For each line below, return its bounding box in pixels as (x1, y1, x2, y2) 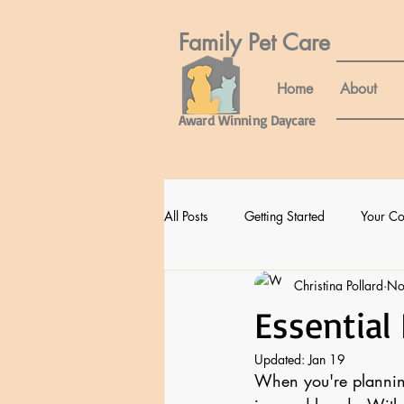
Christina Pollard (294, 276, 383, 294)
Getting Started (244, 207, 325, 225)
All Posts (164, 207, 208, 225)
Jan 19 (308, 351, 345, 368)
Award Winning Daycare (178, 112, 317, 129)
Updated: (254, 351, 308, 368)
